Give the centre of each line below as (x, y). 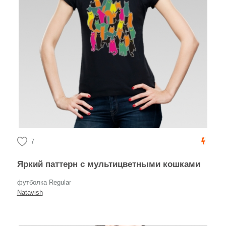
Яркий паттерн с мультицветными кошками (111, 164)
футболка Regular (44, 182)
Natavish (30, 192)
